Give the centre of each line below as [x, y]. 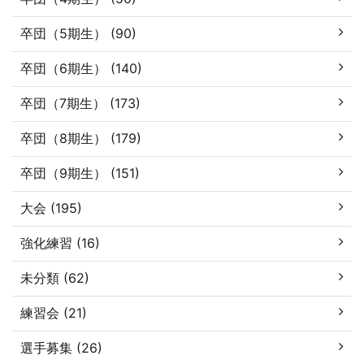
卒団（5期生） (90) [78, 33]
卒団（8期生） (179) [81, 138]
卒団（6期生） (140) [81, 68]
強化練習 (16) [60, 243]
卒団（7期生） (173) [80, 103]
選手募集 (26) [61, 347]
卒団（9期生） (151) [80, 173]
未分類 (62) [55, 277]
